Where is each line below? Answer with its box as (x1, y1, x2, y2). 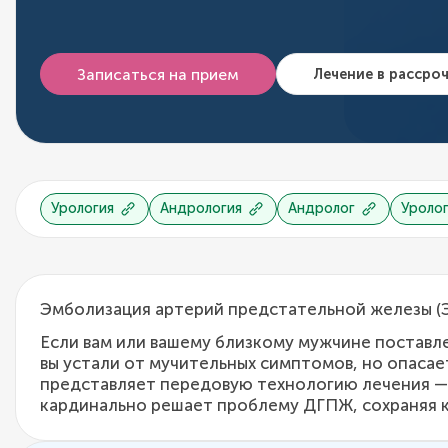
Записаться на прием (77, 64, 239, 84)
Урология (51, 198, 118, 217)
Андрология (160, 198, 246, 217)
